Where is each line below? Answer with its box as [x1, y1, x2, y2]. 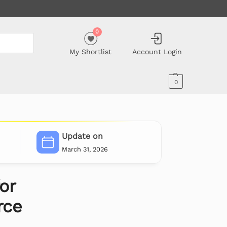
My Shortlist [69, 47, 112, 56]
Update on [61, 131, 103, 141]
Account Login [132, 47, 182, 56]
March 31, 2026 [61, 145, 108, 153]
